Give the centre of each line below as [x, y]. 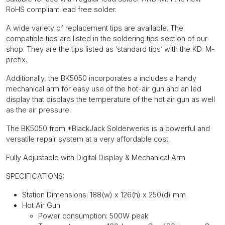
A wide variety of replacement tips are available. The [95, 28]
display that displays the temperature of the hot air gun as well [110, 99]
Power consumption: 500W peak [93, 216]
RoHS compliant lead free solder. [61, 10]
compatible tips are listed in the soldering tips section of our [107, 39]
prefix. [17, 60]
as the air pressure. [38, 110]
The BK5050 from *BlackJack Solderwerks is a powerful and [108, 129]
